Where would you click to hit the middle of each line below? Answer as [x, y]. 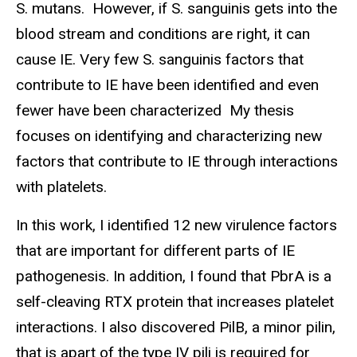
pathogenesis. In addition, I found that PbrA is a [174, 277]
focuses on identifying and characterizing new [169, 135]
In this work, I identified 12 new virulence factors [177, 226]
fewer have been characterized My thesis [155, 110]
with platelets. [61, 186]
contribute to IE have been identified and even [167, 84]
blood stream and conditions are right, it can [163, 33]
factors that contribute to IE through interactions [177, 161]
